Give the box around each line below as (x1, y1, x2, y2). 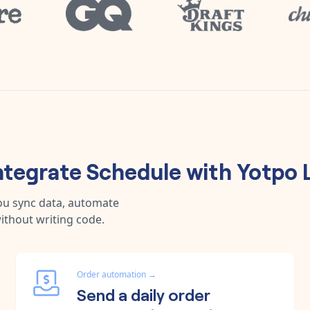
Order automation (77, 268, 146, 280)
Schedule (86, 154, 186, 185)
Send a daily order (77, 282, 210, 305)
